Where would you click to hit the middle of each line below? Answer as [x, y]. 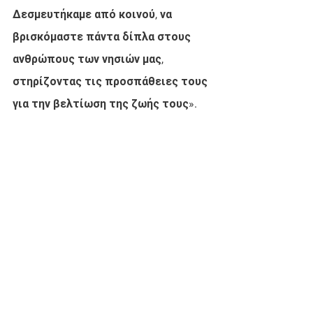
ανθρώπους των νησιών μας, [89, 59]
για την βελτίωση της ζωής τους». [105, 104]
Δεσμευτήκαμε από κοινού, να [94, 14]
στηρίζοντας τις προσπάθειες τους [111, 81]
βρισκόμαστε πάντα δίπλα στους [103, 37]
